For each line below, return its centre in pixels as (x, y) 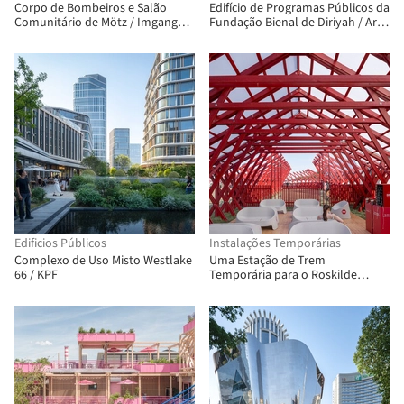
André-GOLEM (246, 37)
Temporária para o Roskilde (283, 275)
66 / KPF (36, 275)
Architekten (46, 37)
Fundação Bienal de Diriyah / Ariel (299, 23)
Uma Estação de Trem (267, 261)
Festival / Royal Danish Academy (296, 289)
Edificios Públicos (60, 243)
